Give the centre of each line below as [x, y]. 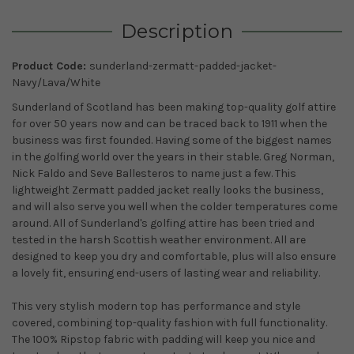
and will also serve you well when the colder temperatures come [175, 206]
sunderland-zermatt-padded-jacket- [183, 66]
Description [177, 31]
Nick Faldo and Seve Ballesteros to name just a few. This [154, 173]
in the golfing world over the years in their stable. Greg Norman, [173, 156]
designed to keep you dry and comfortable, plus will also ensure [174, 256]
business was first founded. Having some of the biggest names [172, 140]
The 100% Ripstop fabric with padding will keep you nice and [164, 339]
